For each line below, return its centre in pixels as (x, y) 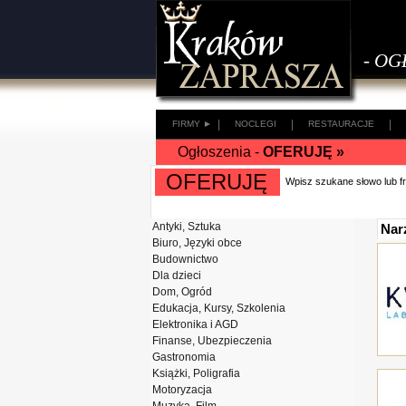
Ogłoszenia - (220, 152)
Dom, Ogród (182, 292)
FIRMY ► (192, 124)
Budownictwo (185, 259)
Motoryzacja (182, 390)
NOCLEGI (256, 124)
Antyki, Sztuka (187, 227)
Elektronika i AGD (195, 324)
